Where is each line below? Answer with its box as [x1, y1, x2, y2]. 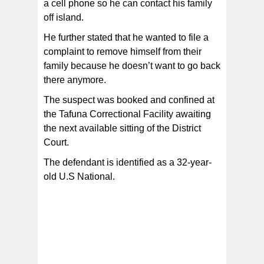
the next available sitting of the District [44, 123, 201, 134]
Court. [44, 137, 69, 148]
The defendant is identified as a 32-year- [44, 157, 212, 168]
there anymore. [44, 75, 106, 85]
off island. [44, 12, 84, 23]
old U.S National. [44, 171, 115, 182]
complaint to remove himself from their [44, 47, 202, 57]
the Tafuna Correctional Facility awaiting [44, 109, 211, 120]
